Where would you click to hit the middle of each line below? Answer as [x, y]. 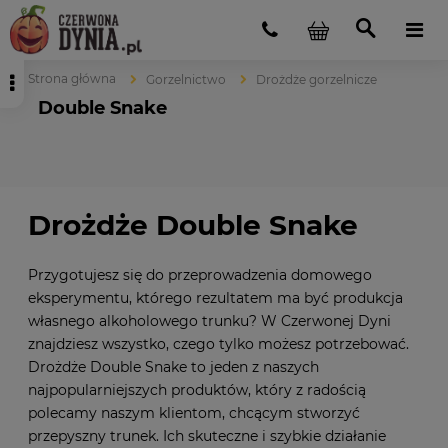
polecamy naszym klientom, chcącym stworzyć [194, 412]
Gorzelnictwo [186, 79]
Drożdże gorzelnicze [316, 79]
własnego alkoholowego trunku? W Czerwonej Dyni [209, 320]
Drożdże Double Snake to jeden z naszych [173, 366]
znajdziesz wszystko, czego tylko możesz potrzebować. [218, 343]
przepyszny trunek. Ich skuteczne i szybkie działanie [207, 435]
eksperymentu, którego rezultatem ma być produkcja [215, 297]
